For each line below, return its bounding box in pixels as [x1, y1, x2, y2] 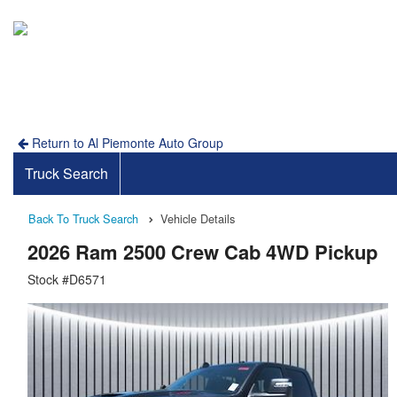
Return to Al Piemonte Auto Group [27, 134, 223, 152]
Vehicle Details [160, 210, 235, 227]
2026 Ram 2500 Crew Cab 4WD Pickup [27, 237, 378, 267]
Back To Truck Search [28, 210, 138, 227]
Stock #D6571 [27, 270, 106, 289]
